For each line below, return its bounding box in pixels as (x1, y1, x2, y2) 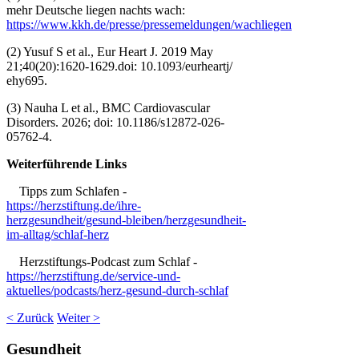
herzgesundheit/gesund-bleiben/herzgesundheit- (6, 213, 246, 228)
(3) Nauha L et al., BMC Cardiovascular (6, 101, 210, 115)
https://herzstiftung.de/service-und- (6, 269, 180, 284)
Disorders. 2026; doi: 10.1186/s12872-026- (6, 115, 224, 130)
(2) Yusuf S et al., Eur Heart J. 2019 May (6, 45, 213, 59)
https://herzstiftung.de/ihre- (6, 199, 141, 213)
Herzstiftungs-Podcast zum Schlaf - (6, 255, 197, 269)
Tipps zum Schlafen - (6, 184, 127, 199)
